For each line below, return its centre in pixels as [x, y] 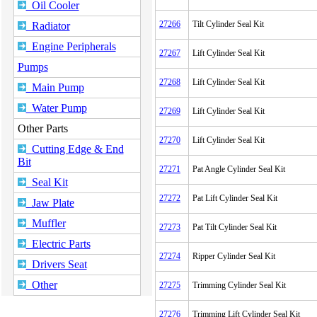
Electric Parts [58, 244]
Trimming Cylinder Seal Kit [239, 285]
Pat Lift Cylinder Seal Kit [235, 198]
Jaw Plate [50, 203]
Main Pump [55, 87]
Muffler [46, 223]
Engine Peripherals [71, 46]
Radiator [48, 26]
